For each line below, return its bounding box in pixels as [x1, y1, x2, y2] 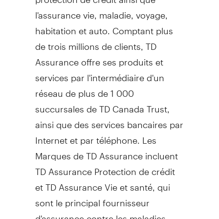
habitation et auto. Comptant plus [35, 17, 173, 36]
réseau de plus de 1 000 [35, 79, 134, 99]
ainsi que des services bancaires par [35, 110, 183, 130]
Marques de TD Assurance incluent [35, 142, 178, 161]
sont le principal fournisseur [35, 189, 150, 208]
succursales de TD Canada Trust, [35, 95, 170, 114]
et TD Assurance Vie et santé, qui [35, 173, 170, 193]
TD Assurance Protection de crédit [35, 157, 175, 177]
